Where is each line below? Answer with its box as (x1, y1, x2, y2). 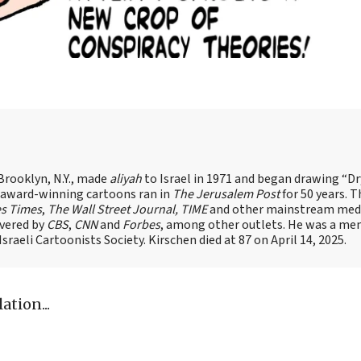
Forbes (122, 215, 160, 234)
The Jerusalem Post (172, 185, 280, 203)
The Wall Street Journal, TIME (48, 200, 207, 218)
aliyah (110, 169, 142, 188)
